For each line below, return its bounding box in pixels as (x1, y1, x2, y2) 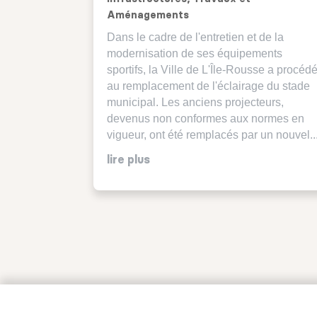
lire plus (107, 154, 150, 166)
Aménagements (107, 10, 189, 21)
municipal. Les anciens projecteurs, (107, 96, 284, 108)
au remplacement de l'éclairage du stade (107, 79, 310, 92)
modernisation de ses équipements (107, 47, 282, 59)
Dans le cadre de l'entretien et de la (107, 30, 284, 43)
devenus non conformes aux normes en (107, 112, 304, 125)
